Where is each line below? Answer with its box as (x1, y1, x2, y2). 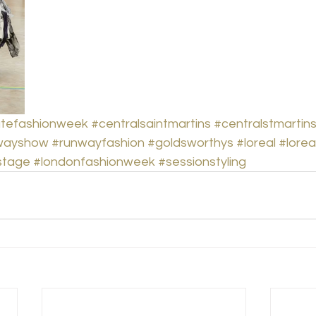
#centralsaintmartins (91, 117, 211, 131)
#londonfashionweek (33, 155, 155, 169)
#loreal (236, 136, 276, 150)
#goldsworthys (147, 136, 233, 150)
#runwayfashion (51, 136, 145, 150)
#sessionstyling (158, 155, 246, 169)
